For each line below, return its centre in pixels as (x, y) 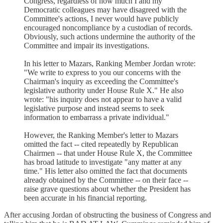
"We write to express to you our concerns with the (102, 72)
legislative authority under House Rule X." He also (104, 90)
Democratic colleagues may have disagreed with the (105, 9)
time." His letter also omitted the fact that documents (106, 171)
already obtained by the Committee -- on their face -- (106, 180)
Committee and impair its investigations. (87, 45)
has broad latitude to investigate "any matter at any (103, 162)
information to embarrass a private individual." (97, 117)
